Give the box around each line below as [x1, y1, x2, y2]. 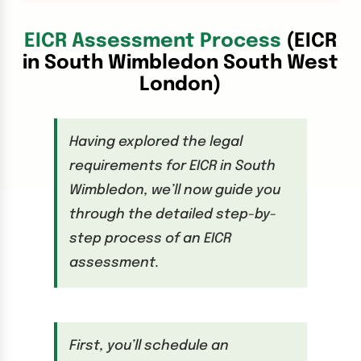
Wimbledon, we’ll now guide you [68, 184, 280, 198]
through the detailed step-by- [68, 208, 276, 222]
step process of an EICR [68, 232, 231, 247]
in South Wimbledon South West [23, 53, 338, 74]
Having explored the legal [68, 135, 243, 150]
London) [139, 75, 222, 96]
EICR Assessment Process [24, 31, 286, 52]
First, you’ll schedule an [68, 339, 229, 354]
